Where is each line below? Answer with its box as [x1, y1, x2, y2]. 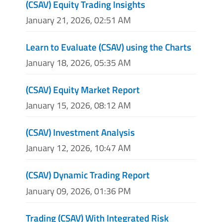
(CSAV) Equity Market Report [26, 82, 140, 97]
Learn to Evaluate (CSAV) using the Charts [26, 39, 191, 54]
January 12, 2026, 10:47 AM [26, 141, 131, 155]
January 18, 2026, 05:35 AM [26, 55, 131, 69]
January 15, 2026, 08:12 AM [26, 99, 131, 112]
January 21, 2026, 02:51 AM [26, 13, 131, 27]
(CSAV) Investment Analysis [26, 125, 135, 140]
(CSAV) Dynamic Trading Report [26, 167, 150, 182]
